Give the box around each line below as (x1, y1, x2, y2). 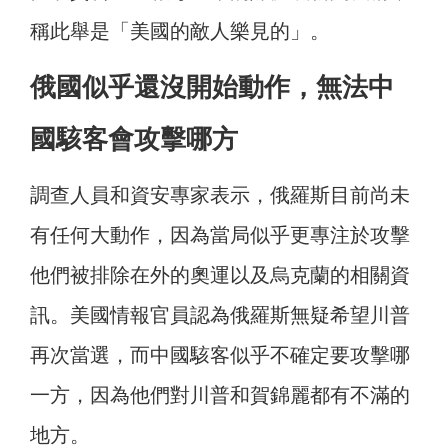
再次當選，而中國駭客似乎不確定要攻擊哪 (30, 344, 410, 367)
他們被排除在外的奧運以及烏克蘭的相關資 (30, 264, 410, 287)
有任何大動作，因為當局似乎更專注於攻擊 (30, 224, 410, 247)
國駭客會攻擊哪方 (30, 124, 238, 155)
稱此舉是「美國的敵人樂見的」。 (30, 20, 330, 43)
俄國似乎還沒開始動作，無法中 (30, 72, 394, 103)
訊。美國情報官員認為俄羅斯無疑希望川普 (30, 304, 410, 327)
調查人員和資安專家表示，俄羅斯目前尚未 (30, 184, 410, 207)
